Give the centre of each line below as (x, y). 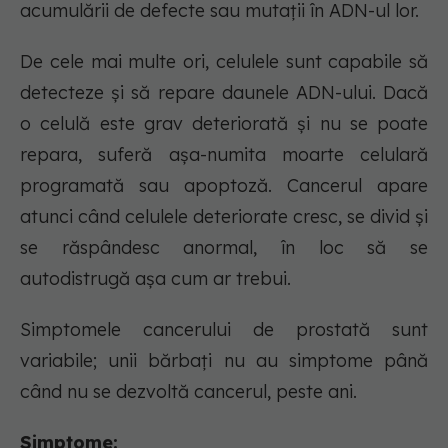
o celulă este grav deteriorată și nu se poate (224, 124)
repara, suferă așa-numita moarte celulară (224, 155)
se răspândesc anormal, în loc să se (224, 248)
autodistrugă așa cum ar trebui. (155, 279)
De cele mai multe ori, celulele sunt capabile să (224, 62)
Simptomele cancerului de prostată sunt (224, 330)
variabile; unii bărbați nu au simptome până (224, 361)
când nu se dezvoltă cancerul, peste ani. (191, 392)
